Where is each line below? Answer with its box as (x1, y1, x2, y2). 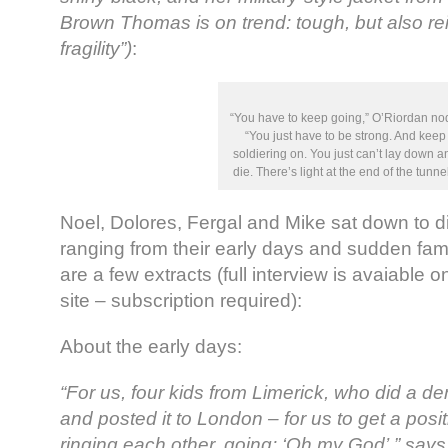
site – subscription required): (60, 290, 302, 312)
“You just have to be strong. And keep (244, 129, 446, 144)
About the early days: (60, 336, 242, 358)
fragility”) (60, 38, 132, 60)
